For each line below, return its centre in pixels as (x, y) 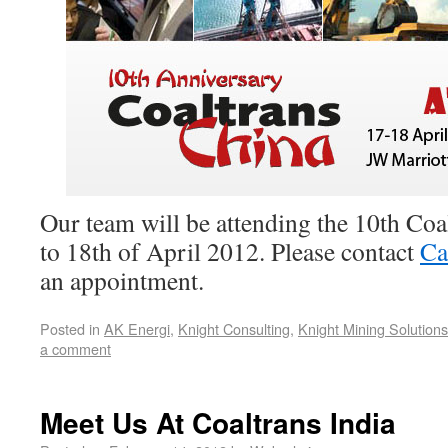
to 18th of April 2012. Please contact (230, 250)
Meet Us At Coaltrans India (218, 422)
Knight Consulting (234, 328)
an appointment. (122, 279)
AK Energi (137, 328)
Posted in (70, 328)
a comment (75, 348)
